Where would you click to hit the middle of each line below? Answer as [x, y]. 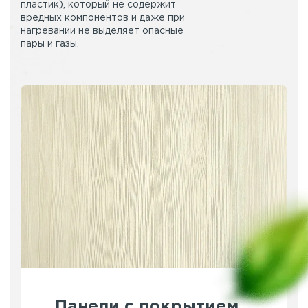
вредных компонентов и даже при [103, 18]
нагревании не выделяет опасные [102, 31]
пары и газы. [50, 44]
